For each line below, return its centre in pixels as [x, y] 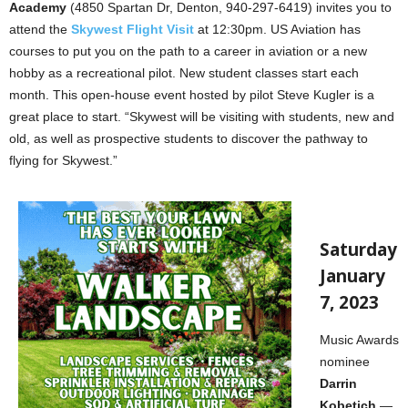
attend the [40, 30]
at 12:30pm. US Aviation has [277, 30]
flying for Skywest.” [63, 161]
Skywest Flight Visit [133, 30]
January [352, 276]
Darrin [338, 384]
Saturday [358, 250]
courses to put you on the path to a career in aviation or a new [188, 51]
